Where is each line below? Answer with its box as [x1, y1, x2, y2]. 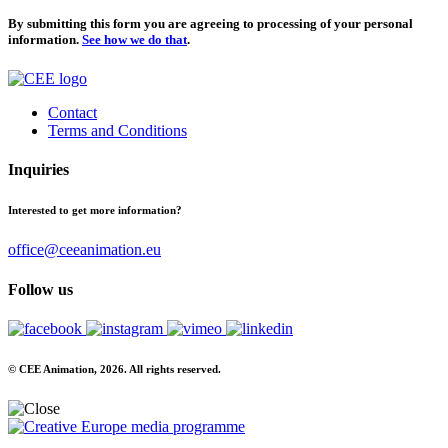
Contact [48, 104, 97, 122]
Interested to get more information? [8, 204, 182, 217]
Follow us [8, 280, 73, 298]
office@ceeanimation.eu [8, 241, 161, 259]
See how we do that [82, 32, 187, 48]
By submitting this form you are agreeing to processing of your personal [8, 16, 413, 32]
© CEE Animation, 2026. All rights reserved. [8, 362, 221, 375]
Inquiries [8, 161, 69, 179]
